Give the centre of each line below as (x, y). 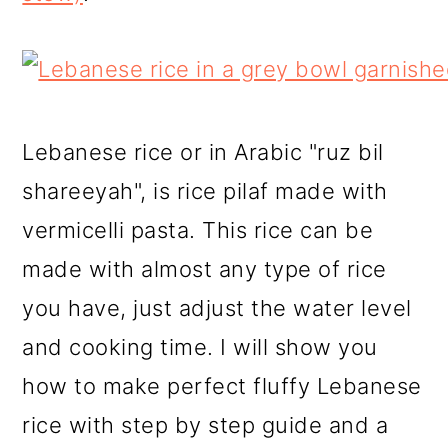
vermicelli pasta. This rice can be (198, 230)
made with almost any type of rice (204, 269)
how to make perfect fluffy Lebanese (222, 386)
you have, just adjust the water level (217, 308)
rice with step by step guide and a (205, 425)
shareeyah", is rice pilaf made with (205, 191)
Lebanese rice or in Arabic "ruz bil (203, 152)
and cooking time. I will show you (200, 347)
